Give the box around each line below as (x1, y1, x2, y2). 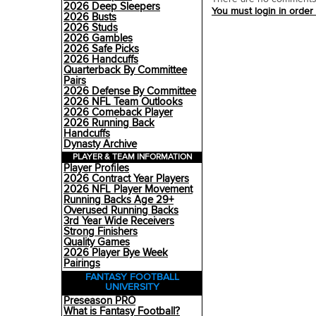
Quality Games (63, 236, 130, 249)
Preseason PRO (63, 294, 135, 308)
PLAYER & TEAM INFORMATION (72, 152, 192, 162)
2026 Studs (63, 21, 118, 35)
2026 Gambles (63, 32, 133, 45)
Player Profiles (63, 162, 129, 175)
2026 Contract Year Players (63, 172, 189, 186)
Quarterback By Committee (63, 63, 187, 77)
